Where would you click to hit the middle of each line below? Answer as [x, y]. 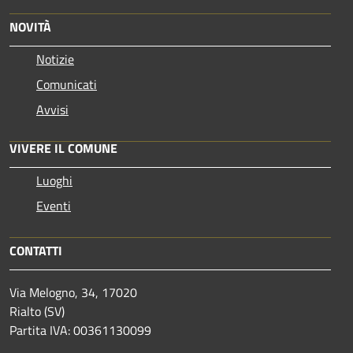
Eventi [54, 205]
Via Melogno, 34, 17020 [73, 292]
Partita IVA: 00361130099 [80, 330]
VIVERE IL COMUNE [63, 148]
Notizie [55, 59]
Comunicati [67, 84]
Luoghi [54, 180]
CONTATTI [36, 250]
